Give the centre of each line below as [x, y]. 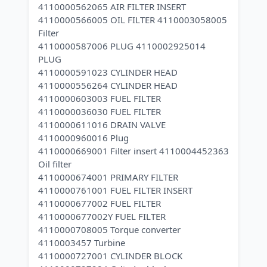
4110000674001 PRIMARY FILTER [108, 177]
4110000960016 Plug [83, 138]
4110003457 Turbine [82, 243]
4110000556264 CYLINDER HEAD [108, 85]
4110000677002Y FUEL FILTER [102, 216]
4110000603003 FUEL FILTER [100, 98]
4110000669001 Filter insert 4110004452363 [133, 151]
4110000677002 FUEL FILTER [100, 203]
